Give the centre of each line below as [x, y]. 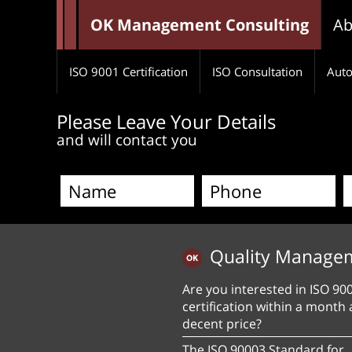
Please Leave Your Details [166, 122]
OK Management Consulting [200, 25]
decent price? [222, 324]
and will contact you [127, 140]
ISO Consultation [257, 72]
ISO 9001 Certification [128, 72]
